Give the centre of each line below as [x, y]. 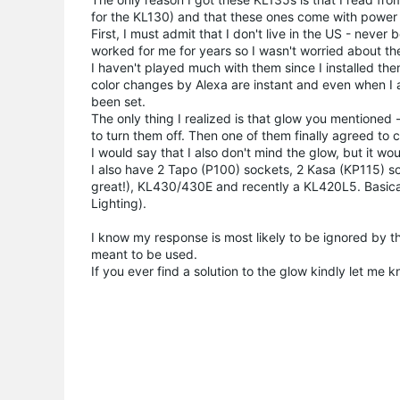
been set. [118, 101]
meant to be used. [144, 254]
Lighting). [119, 203]
